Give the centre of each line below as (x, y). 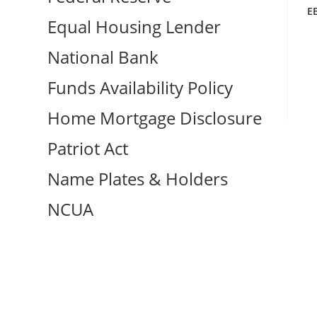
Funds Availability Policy (140, 88)
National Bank (103, 57)
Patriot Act (88, 149)
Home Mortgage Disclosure (155, 118)
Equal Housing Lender (134, 27)
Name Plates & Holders (138, 179)
